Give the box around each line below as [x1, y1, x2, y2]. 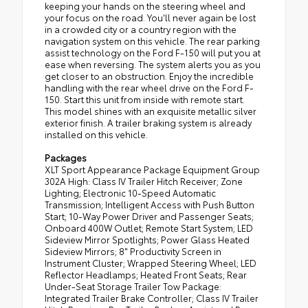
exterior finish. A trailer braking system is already [45, 116, 252, 129]
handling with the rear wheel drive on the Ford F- [45, 81, 254, 94]
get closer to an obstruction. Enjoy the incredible [45, 69, 254, 82]
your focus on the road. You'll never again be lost [45, 11, 256, 24]
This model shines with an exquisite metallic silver [45, 104, 256, 118]
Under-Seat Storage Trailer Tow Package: [45, 280, 221, 293]
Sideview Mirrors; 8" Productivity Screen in [45, 245, 221, 258]
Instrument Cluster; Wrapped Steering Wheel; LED [45, 256, 256, 269]
